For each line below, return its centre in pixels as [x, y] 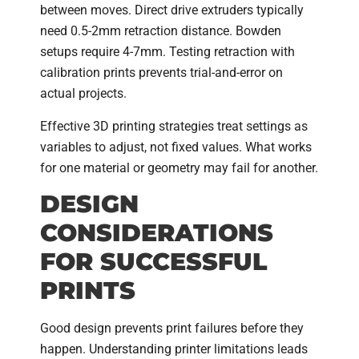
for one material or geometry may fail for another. [179, 167]
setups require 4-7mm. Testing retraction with [167, 52]
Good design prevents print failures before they [172, 329]
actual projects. [83, 94]
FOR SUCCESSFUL [154, 262]
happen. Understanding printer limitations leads [174, 349]
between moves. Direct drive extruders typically [172, 10]
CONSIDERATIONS [157, 233]
